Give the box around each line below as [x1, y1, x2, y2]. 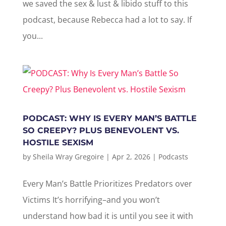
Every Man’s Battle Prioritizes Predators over [22, 178, 192, 189]
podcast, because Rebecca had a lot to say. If [22, 14, 192, 25]
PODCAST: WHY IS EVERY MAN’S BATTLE [22, 114, 197, 123]
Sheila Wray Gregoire [32, 152, 104, 161]
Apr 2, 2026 [111, 152, 150, 161]
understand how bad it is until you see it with [22, 210, 193, 221]
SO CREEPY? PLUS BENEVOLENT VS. [22, 126, 179, 135]
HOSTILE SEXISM [22, 138, 93, 147]
